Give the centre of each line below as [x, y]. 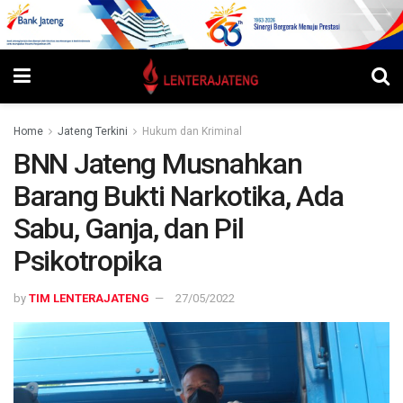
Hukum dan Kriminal [192, 132]
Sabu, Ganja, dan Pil [129, 229]
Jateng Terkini [93, 132]
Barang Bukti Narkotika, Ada [179, 197]
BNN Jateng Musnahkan [158, 164]
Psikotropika [88, 261]
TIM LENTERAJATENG [89, 299]
